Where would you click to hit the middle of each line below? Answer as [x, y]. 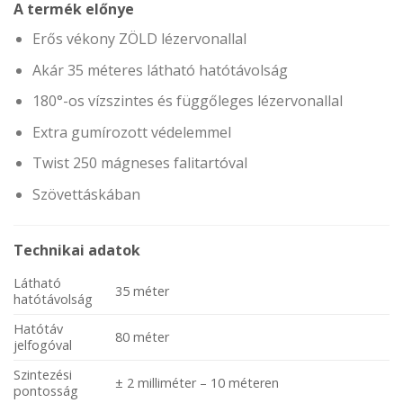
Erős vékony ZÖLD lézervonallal [139, 38]
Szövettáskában [86, 194]
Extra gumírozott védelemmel [131, 132]
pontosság [46, 390]
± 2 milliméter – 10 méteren [197, 382]
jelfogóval [43, 345]
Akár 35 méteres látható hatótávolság [160, 70]
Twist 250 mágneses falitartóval [139, 163]
